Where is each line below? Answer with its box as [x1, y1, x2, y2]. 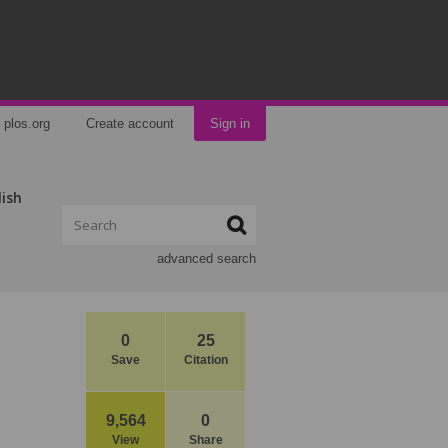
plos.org [4, 116, 50, 131]
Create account [86, 116, 174, 131]
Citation [183, 353, 228, 367]
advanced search [157, 251, 256, 266]
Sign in [210, 116, 250, 131]
